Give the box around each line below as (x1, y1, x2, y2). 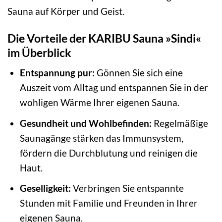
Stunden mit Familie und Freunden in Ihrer (19, 197, 198, 209)
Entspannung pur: (19, 67, 95, 79)
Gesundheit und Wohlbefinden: (19, 117, 152, 129)
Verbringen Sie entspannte (70, 182, 184, 194)
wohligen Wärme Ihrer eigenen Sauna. (19, 97, 179, 109)
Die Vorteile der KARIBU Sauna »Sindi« (7, 31, 201, 45)
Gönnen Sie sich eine (94, 67, 183, 79)
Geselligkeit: (19, 182, 71, 194)
